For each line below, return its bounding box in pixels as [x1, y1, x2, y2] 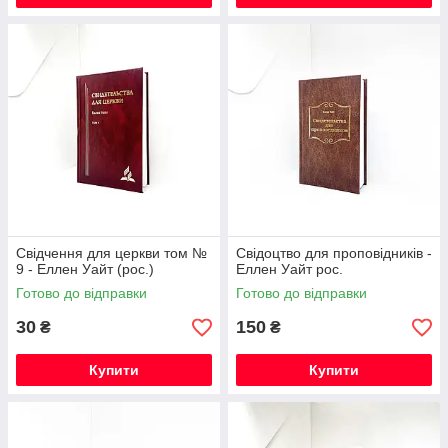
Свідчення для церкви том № [16, 245, 207, 261]
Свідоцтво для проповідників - [236, 245, 432, 261]
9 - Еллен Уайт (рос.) [16, 261, 154, 277]
